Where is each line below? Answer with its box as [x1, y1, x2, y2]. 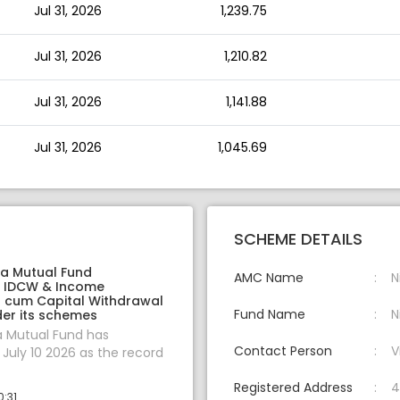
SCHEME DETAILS [234, 228, 362, 251]
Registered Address [234, 379, 353, 397]
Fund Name [234, 305, 305, 324]
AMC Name [234, 269, 304, 287]
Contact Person [234, 342, 332, 361]
